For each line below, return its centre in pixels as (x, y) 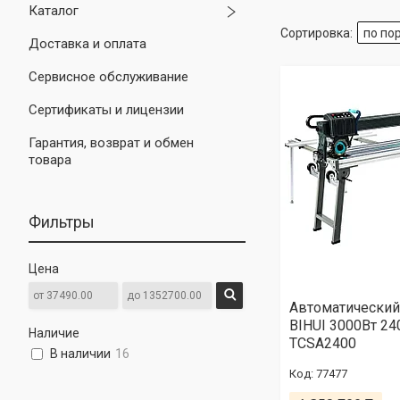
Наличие (54, 333)
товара (50, 160)
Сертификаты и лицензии (106, 110)
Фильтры (62, 222)
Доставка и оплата (87, 44)
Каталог (54, 11)
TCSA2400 (322, 343)
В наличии (81, 354)
